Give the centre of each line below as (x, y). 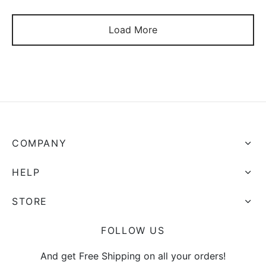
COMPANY (39, 143)
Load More (133, 29)
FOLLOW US (133, 230)
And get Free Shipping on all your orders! (133, 256)
